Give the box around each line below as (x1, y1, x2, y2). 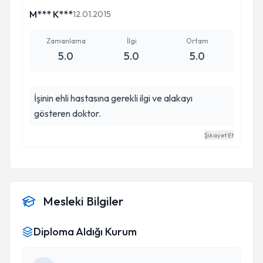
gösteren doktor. (34, 107, 101, 119)
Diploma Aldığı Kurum (33, 225, 137, 238)
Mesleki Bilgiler (43, 194, 123, 208)
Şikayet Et (204, 131, 234, 139)
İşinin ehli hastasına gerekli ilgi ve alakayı (34, 92, 193, 104)
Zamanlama (46, 36, 86, 45)
